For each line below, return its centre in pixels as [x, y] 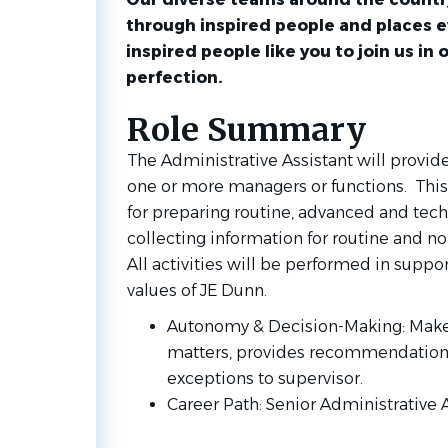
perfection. [173, 77]
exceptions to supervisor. [264, 378]
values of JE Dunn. [204, 290]
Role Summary [246, 130]
